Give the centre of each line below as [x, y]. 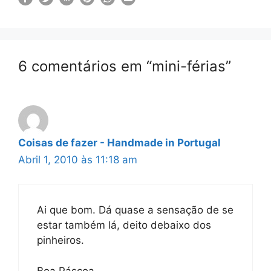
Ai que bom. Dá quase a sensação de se [135, 210]
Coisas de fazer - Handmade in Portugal [119, 142]
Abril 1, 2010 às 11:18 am [78, 159]
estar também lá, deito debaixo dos [124, 225]
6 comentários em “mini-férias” [125, 66]
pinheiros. [60, 240]
